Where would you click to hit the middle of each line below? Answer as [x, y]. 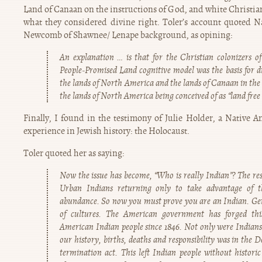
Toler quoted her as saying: [74, 153]
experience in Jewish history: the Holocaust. [106, 131]
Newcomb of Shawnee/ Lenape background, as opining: [128, 35]
